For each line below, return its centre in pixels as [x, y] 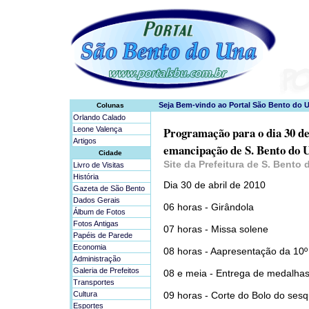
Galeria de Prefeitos [106, 270]
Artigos [85, 141]
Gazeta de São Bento [109, 188]
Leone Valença [98, 129]
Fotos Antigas [96, 223]
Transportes [94, 282]
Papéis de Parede [103, 235]
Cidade [110, 153]
